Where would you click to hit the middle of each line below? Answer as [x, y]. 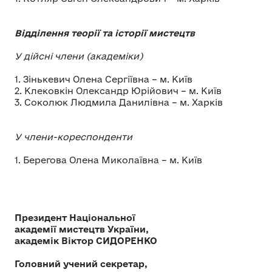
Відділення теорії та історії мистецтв [105, 33]
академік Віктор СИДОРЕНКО [86, 241]
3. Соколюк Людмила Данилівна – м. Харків [119, 103]
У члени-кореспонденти [73, 137]
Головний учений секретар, [81, 264]
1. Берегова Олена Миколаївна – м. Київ [110, 160]
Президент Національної [75, 218]
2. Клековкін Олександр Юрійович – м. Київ [118, 91]
